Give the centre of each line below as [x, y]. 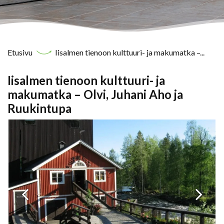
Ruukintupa [39, 108]
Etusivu [21, 52]
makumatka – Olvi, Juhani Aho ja [95, 94]
